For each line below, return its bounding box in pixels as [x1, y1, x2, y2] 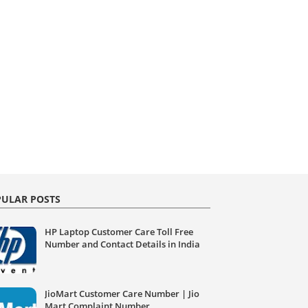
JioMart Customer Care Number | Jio [44, 287, 199, 300]
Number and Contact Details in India [44, 237, 200, 250]
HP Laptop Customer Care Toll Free [44, 225, 193, 238]
